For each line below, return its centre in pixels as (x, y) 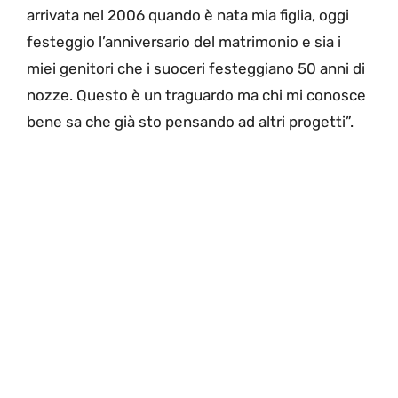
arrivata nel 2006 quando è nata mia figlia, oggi (188, 15)
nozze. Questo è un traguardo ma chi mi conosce (196, 95)
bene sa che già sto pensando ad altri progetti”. (190, 121)
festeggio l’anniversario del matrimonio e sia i (184, 41)
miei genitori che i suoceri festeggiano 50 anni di (196, 68)
